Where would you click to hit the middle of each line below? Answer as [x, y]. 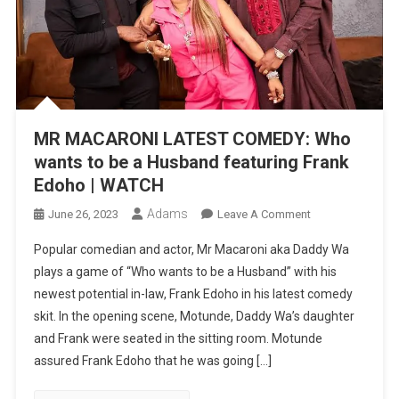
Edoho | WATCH [98, 186]
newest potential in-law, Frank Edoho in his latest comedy [193, 294]
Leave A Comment [264, 215]
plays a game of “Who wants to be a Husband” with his [185, 272]
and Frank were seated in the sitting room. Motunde [178, 339]
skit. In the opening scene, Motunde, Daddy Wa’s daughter [194, 317]
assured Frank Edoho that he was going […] [152, 361]
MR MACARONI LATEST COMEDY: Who [192, 139]
